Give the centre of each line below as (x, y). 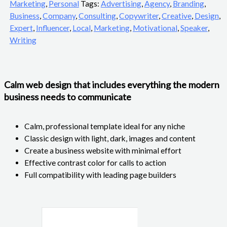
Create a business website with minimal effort (103, 150)
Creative (176, 15)
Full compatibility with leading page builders (100, 175)
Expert (21, 28)
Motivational (155, 28)
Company (59, 15)
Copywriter (139, 15)
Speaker (194, 28)
